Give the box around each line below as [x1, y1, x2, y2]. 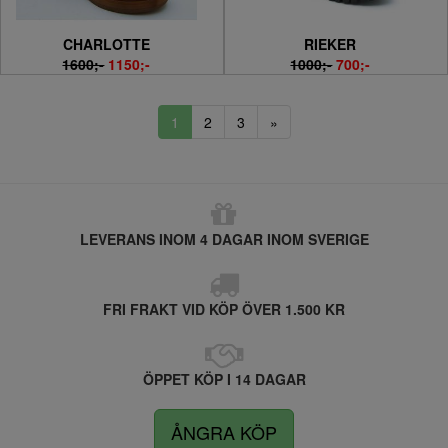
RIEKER [304, 33, 357, 54]
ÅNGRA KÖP [171, 418, 277, 445]
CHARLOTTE [62, 33, 150, 54]
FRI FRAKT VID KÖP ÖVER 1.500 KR [103, 298, 345, 319]
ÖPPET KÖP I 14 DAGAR [142, 368, 306, 389]
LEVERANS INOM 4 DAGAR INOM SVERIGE [79, 228, 369, 249]
